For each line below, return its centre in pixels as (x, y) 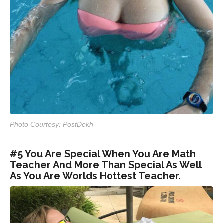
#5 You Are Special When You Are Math (103, 154)
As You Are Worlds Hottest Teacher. (95, 175)
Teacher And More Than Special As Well (106, 165)
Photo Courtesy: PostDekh (52, 124)
